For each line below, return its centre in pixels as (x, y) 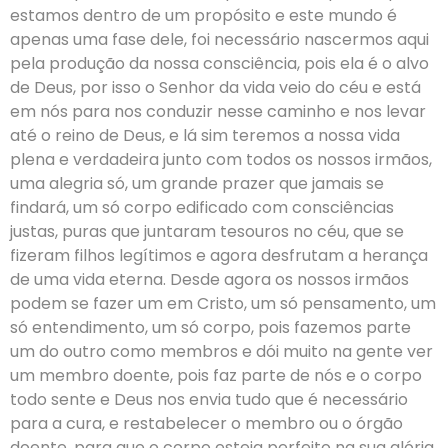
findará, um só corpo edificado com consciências (202, 207)
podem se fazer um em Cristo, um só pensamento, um (223, 303)
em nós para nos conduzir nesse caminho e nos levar (218, 111)
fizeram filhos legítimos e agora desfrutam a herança (219, 255)
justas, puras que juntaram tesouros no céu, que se (207, 231)
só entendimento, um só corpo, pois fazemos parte (210, 327)
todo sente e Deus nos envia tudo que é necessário (209, 399)
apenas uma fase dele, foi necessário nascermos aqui (219, 39)
